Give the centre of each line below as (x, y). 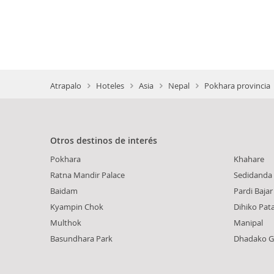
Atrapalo (66, 86)
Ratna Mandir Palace (87, 175)
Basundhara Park (81, 239)
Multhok (66, 223)
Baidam (64, 191)
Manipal (248, 223)
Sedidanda (253, 175)
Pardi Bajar (253, 191)
